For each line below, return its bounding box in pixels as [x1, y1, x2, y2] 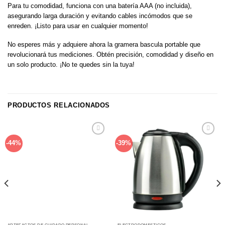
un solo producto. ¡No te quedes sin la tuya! [8, 60, 135, 68]
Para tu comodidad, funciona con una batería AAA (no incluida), [8, 2, 192, 10]
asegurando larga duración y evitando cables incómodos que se [8, 12, 192, 20]
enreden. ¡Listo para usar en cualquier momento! [8, 22, 148, 30]
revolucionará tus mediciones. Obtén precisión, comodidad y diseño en [8, 50, 213, 58]
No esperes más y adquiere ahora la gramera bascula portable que [8, 40, 200, 48]
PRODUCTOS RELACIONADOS [8, 101, 110, 109]
